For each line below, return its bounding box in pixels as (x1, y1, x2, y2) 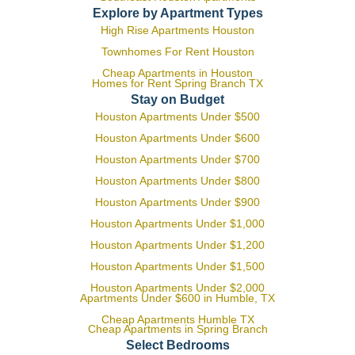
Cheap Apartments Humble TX (101, 313, 254, 326)
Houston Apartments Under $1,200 (90, 239, 265, 251)
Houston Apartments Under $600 (95, 132, 260, 144)
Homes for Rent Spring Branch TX (92, 77, 263, 90)
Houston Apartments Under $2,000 (90, 281, 265, 294)
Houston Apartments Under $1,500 (90, 260, 265, 273)
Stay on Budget (131, 93, 224, 106)
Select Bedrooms (125, 338, 230, 352)
